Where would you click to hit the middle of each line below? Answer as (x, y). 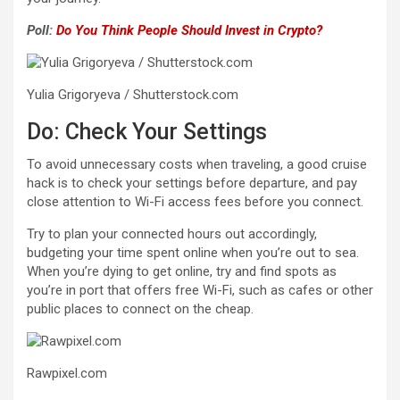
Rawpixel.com (67, 373)
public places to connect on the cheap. (140, 308)
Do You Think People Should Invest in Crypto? (189, 30)
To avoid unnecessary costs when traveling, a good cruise (197, 164)
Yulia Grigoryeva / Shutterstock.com (133, 94)
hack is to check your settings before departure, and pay (192, 183)
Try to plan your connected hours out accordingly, (172, 233)
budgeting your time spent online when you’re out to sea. (193, 252)
